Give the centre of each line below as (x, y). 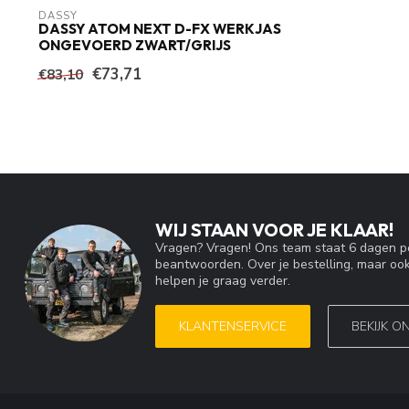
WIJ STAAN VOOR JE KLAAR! (274, 230)
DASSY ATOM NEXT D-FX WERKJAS (160, 29)
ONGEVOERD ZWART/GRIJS (135, 46)
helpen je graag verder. (223, 281)
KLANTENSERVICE (233, 326)
